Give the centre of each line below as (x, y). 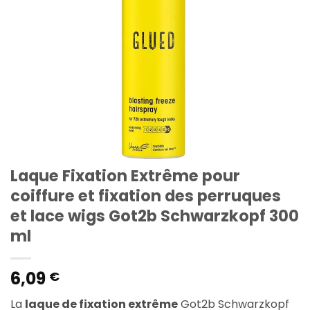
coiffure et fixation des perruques (146, 196)
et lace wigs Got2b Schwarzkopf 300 (155, 216)
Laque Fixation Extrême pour (125, 176)
